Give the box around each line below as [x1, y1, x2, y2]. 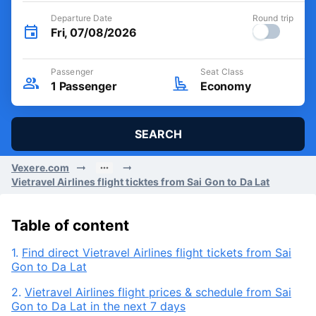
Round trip [253, 13, 293, 23]
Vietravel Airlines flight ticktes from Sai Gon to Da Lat [11, 176, 270, 188]
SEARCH [134, 127, 182, 141]
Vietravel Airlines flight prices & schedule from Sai [25, 285, 291, 299]
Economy [200, 79, 251, 93]
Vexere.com [11, 162, 70, 174]
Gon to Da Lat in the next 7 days [11, 299, 186, 313]
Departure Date [51, 13, 113, 23]
